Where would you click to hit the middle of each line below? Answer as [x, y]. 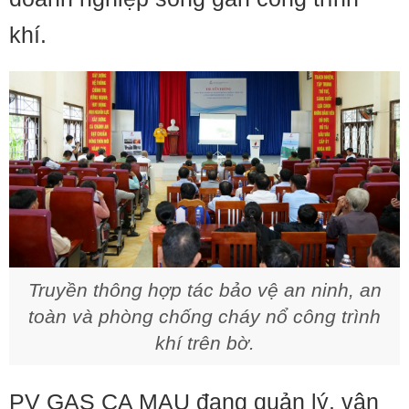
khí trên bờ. [204, 343]
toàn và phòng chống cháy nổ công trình [204, 316]
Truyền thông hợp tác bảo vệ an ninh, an [204, 290]
